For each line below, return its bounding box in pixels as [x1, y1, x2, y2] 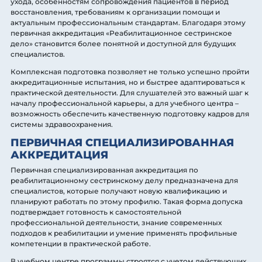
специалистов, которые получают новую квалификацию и [11, 186, 227, 195]
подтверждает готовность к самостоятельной [11, 207, 181, 216]
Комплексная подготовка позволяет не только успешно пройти [11, 67, 249, 76]
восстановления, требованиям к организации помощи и [11, 7, 220, 16]
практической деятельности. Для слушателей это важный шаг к [11, 88, 249, 97]
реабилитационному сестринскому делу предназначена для [11, 175, 238, 185]
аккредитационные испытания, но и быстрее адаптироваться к [11, 77, 245, 87]
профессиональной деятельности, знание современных [11, 218, 222, 227]
